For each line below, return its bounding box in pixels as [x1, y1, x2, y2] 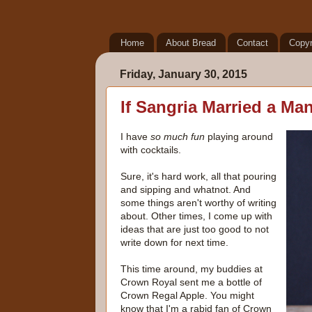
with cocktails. [120, 143, 181, 155]
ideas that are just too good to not [120, 223, 269, 235]
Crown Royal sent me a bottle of [120, 276, 262, 288]
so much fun [150, 130, 205, 142]
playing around [205, 130, 273, 142]
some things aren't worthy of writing [120, 196, 276, 208]
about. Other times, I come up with [120, 210, 272, 221]
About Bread [165, 37, 216, 48]
